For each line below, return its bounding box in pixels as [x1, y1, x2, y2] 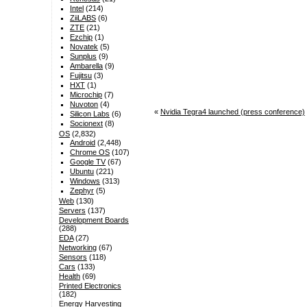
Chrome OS [70, 148, 110, 157]
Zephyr [70, 186, 95, 195]
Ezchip [70, 33, 93, 42]
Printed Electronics [58, 282, 121, 291]
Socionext [70, 119, 103, 128]
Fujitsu [70, 71, 93, 80]
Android [70, 138, 96, 147]
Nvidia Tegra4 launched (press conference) [160, 108, 305, 116]
